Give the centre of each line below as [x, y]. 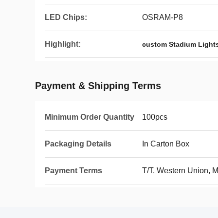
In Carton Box [166, 144]
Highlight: [63, 44]
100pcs [155, 117]
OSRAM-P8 [163, 17]
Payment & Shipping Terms [98, 86]
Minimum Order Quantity [90, 117]
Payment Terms [73, 171]
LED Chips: [66, 17]
